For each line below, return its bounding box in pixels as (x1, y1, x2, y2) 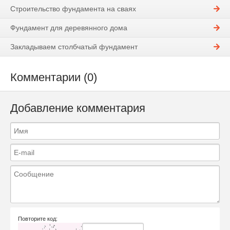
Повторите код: (18, 215, 57, 222)
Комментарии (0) (10, 71, 97, 84)
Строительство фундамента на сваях (10, 5, 136, 13)
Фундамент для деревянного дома (10, 24, 127, 32)
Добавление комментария (10, 102, 145, 115)
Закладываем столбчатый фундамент (10, 43, 138, 51)
